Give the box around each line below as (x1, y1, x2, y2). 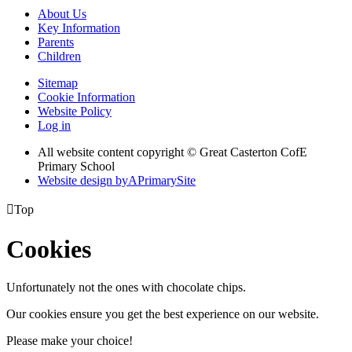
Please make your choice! (6, 333, 133, 347)
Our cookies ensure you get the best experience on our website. (6, 306, 319, 321)
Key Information (38, 21, 120, 35)
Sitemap (38, 76, 78, 90)
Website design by (38, 174, 128, 188)
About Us (38, 7, 86, 21)
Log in (38, 119, 71, 133)
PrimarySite (137, 174, 196, 188)
